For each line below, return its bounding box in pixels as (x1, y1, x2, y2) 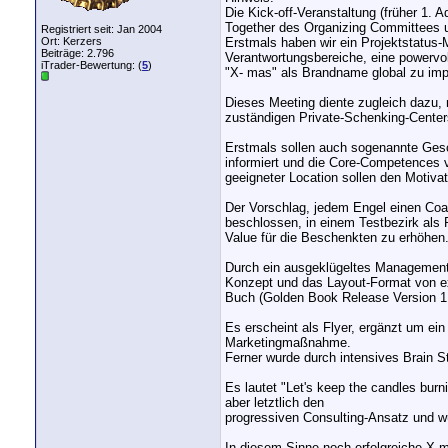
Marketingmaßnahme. (225, 335, 351, 351)
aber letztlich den (225, 395, 324, 411)
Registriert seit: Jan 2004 (41, 23, 162, 35)
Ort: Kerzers (41, 35, 102, 47)
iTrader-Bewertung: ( (41, 59, 142, 71)
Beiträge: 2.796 (41, 47, 114, 59)
